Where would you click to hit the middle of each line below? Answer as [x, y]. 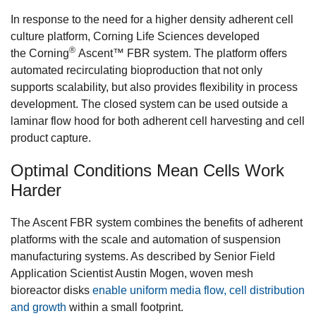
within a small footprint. [125, 307]
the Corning [40, 53]
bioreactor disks [51, 290]
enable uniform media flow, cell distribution [199, 290]
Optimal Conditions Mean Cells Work [147, 170]
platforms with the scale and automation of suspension [146, 239]
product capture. [51, 138]
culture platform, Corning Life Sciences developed [135, 36]
